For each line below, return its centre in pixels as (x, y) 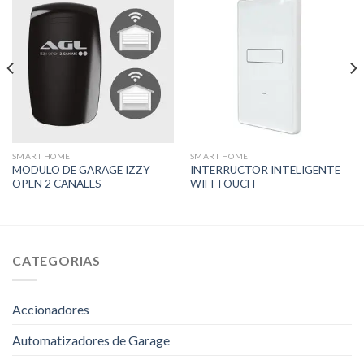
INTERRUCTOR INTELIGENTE (265, 169)
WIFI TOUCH (222, 183)
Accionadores (51, 310)
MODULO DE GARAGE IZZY (81, 169)
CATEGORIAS (56, 260)
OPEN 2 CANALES (56, 183)
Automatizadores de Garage (91, 340)
